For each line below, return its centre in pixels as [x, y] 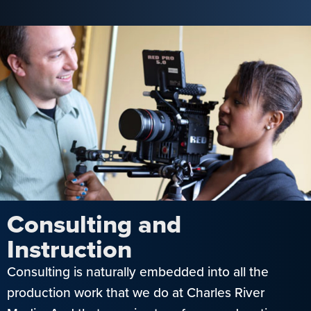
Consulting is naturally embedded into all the [138, 271]
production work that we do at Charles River [136, 292]
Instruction [69, 249]
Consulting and [94, 224]
